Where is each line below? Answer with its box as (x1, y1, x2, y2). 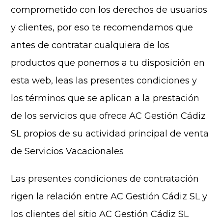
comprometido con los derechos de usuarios (11, 4, 208, 15)
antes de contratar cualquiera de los (11, 40, 170, 51)
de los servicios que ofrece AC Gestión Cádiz (11, 110, 206, 121)
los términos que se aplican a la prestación (11, 93, 200, 104)
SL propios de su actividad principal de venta (11, 128, 209, 139)
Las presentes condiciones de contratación (11, 173, 199, 184)
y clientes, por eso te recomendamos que (11, 22, 193, 33)
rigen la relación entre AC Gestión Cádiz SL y (11, 191, 208, 202)
